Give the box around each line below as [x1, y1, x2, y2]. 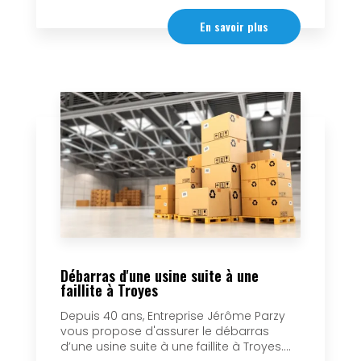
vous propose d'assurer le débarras [60, 323, 269, 340]
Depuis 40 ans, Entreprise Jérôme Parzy [60, 308, 285, 325]
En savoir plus [200, 17, 268, 35]
